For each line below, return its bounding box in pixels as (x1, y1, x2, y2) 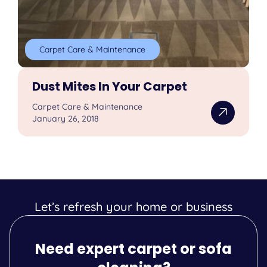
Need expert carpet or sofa (35, 239, 232, 259)
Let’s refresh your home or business (35, 199, 232, 215)
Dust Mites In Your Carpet (32, 78, 188, 95)
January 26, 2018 (32, 113, 100, 125)
